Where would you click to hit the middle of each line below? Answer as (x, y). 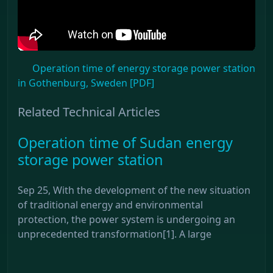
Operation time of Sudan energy (125, 142)
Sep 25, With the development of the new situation (134, 190)
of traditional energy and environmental (110, 204)
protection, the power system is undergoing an (126, 219)
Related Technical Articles (89, 112)
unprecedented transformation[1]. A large (115, 234)
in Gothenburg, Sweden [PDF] (86, 83)
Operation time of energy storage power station (144, 68)
